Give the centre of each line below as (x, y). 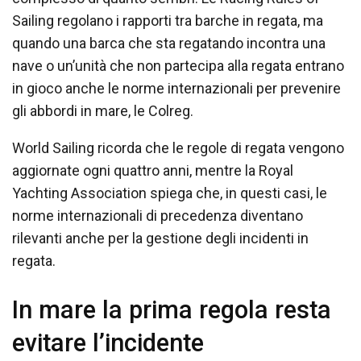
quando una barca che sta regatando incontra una (169, 44)
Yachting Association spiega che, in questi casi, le (170, 193)
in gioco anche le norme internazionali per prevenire (176, 89)
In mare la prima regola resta (172, 309)
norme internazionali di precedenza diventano (158, 216)
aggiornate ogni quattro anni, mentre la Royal (153, 171)
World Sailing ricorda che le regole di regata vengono (178, 148)
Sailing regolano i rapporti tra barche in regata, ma (168, 21)
